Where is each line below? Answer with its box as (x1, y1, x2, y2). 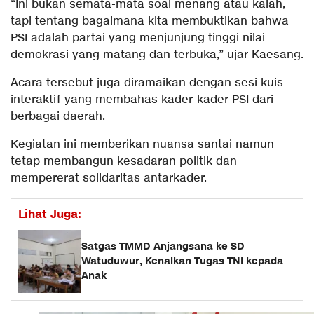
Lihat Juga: (18, 206, 81, 222)
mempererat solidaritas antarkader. (11, 170, 207, 186)
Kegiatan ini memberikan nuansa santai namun (11, 137, 274, 152)
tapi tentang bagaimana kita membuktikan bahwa (11, 13, 289, 29)
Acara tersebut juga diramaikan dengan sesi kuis (11, 75, 283, 90)
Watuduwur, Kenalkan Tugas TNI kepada (81, 254, 283, 268)
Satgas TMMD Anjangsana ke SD (81, 240, 245, 254)
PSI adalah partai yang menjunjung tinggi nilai (11, 30, 265, 46)
